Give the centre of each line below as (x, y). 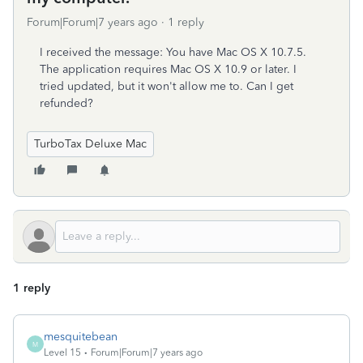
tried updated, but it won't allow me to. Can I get (167, 86)
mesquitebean (81, 337)
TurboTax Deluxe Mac (90, 144)
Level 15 (62, 352)
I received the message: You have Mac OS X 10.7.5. (173, 52)
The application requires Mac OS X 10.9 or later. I (168, 69)
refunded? (66, 103)
